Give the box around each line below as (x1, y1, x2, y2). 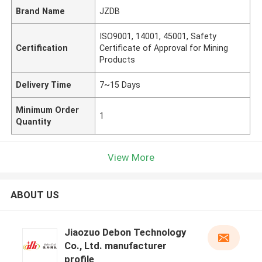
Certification (16, 43, 68, 53)
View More (108, 151, 154, 163)
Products (99, 54, 136, 64)
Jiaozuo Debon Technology (64, 226, 186, 239)
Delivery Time (16, 80, 72, 89)
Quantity (16, 116, 51, 126)
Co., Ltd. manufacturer (64, 240, 167, 252)
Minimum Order (16, 105, 80, 115)
